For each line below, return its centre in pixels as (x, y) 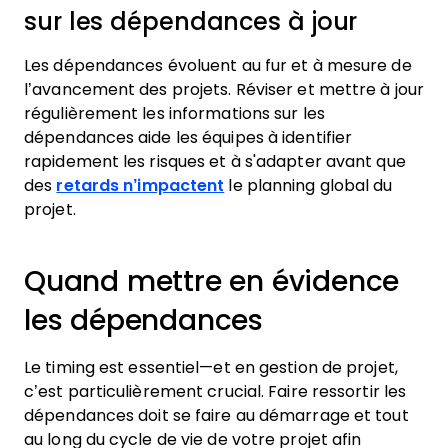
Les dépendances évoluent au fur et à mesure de (218, 65)
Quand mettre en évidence (212, 281)
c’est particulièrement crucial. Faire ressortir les (215, 391)
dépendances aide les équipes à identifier (188, 137)
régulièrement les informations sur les (174, 113)
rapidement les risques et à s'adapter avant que (215, 161)
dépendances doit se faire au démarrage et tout (216, 415)
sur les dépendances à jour (191, 21)
